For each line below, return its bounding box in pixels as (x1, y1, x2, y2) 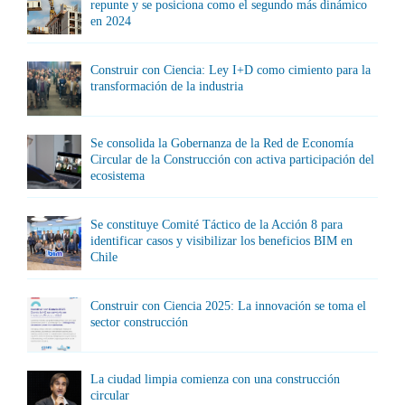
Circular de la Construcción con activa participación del (90, 153, 374, 166)
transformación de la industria (90, 80, 243, 93)
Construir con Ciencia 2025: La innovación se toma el (90, 299, 366, 313)
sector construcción (90, 316, 188, 329)
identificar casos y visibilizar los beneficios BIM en (90, 234, 353, 248)
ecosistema (90, 169, 145, 183)
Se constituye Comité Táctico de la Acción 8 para (90, 218, 343, 231)
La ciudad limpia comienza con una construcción (90, 372, 340, 386)
